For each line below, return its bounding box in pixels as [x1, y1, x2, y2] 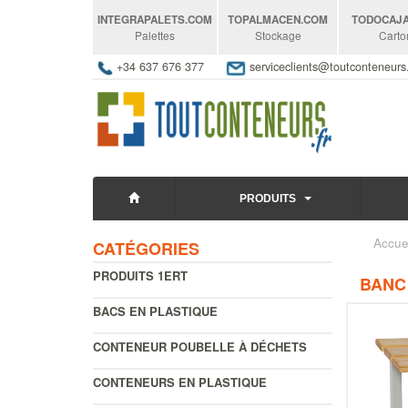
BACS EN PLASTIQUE [93, 301, 218, 320]
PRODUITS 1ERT [93, 266, 188, 284]
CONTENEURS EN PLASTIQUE [93, 372, 267, 391]
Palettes [135, 27, 175, 43]
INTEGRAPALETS [97, 12, 185, 27]
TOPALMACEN [228, 12, 301, 27]
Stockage [254, 27, 301, 43]
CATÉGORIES [93, 236, 199, 260]
